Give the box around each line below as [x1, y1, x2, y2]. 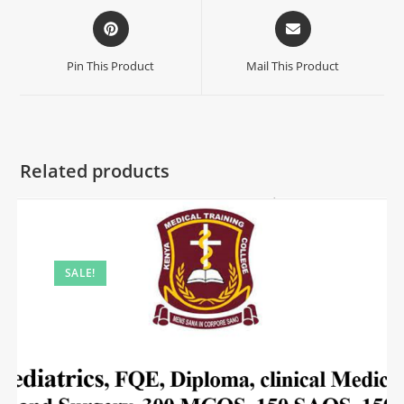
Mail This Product [246, 57, 340, 74]
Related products [20, 158, 170, 183]
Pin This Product [67, 57, 155, 74]
